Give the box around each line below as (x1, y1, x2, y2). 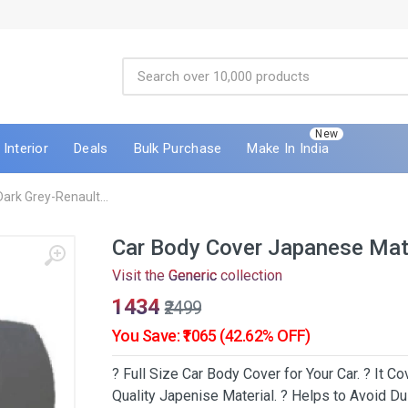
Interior (3, 139, 49, 157)
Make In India (247, 139, 330, 157)
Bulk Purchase (133, 139, 222, 157)
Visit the (112, 267, 168, 284)
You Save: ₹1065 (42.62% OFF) (112, 326, 311, 345)
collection (217, 267, 282, 284)
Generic (168, 267, 217, 284)
